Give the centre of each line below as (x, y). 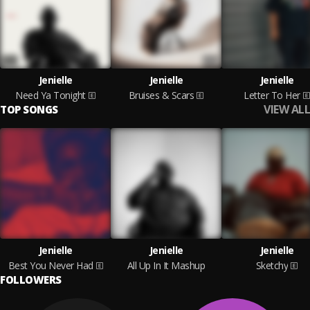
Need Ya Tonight (51, 95)
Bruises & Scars (161, 95)
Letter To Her (272, 95)
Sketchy (272, 265)
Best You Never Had (51, 265)
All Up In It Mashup (166, 265)
